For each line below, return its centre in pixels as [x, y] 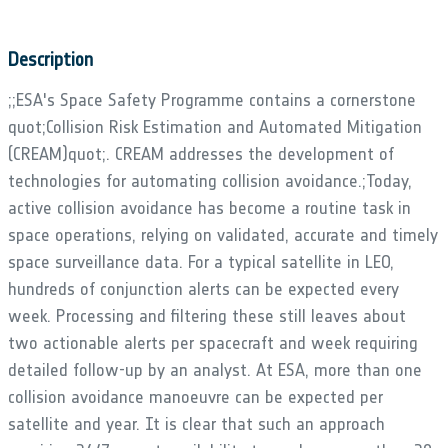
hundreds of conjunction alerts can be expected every [203, 288]
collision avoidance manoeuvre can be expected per [195, 396]
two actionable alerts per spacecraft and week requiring [213, 342]
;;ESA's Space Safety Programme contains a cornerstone [212, 99]
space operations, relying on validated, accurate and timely [223, 234]
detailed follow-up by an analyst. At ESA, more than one [215, 369]
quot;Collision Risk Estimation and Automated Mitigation [215, 126]
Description [50, 59]
